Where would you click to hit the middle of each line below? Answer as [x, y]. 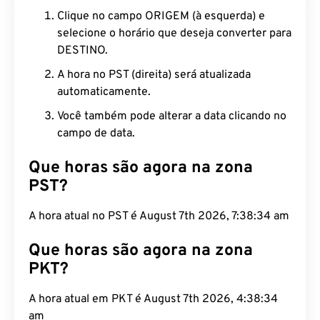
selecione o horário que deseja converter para [174, 34]
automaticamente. [104, 92]
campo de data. [96, 134]
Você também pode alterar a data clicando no [172, 116]
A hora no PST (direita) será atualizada [154, 75]
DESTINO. [82, 51]
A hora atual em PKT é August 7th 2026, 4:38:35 [153, 299]
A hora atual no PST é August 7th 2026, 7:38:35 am [159, 216]
